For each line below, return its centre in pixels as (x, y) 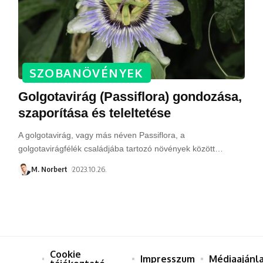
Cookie (65, 254)
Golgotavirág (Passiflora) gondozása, (130, 96)
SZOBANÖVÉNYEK (86, 73)
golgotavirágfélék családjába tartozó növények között (116, 148)
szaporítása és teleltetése (94, 113)
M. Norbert (49, 169)
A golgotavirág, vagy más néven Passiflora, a (101, 135)
